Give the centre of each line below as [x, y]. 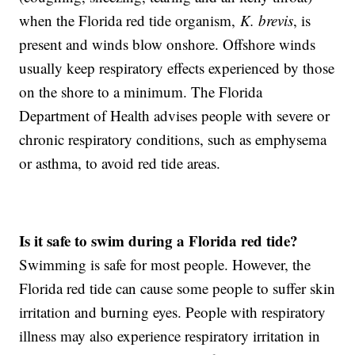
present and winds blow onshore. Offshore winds [168, 44]
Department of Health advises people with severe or [175, 116]
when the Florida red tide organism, [128, 21]
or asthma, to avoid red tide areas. [120, 163]
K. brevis [265, 21]
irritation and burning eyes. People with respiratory [173, 312]
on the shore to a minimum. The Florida [141, 92]
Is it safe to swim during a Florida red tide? [159, 241]
